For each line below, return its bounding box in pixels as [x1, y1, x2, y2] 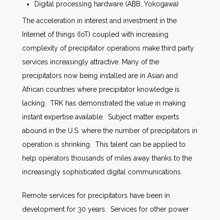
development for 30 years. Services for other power [22, 205, 189, 213]
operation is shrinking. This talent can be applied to [22, 140, 186, 148]
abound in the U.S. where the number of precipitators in [22, 127, 197, 135]
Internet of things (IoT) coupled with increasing [22, 30, 168, 38]
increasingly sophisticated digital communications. [22, 168, 182, 176]
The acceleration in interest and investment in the [22, 17, 177, 25]
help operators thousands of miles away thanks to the [22, 154, 192, 162]
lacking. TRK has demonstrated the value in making [22, 99, 186, 107]
